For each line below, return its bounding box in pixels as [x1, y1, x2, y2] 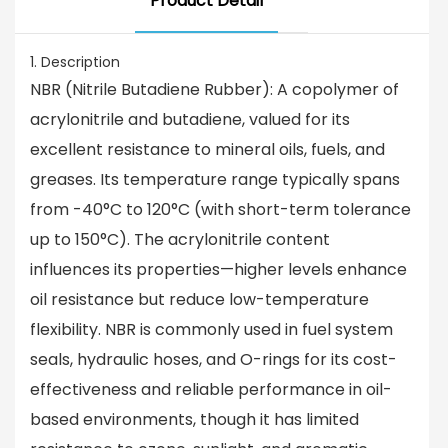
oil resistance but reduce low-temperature [30, 287, 369, 311]
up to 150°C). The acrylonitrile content [30, 227, 330, 251]
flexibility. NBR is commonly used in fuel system [30, 317, 393, 341]
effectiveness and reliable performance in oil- [30, 377, 392, 401]
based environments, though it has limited [30, 407, 359, 431]
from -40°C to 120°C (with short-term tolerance [30, 197, 411, 221]
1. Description [30, 51, 120, 72]
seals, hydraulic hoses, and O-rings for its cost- [30, 347, 397, 371]
